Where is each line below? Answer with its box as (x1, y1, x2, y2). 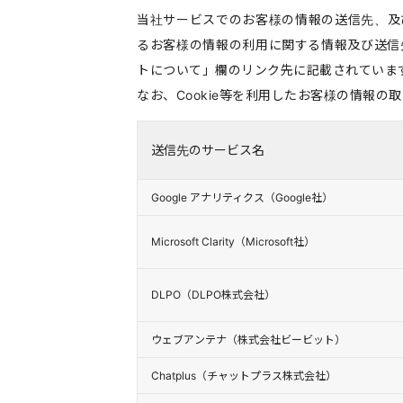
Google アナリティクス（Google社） (151, 191, 333, 204)
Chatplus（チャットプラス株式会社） (151, 369, 336, 382)
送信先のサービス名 (151, 142, 264, 157)
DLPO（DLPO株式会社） (151, 288, 275, 301)
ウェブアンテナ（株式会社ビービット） (151, 333, 345, 346)
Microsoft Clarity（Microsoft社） (151, 235, 315, 248)
